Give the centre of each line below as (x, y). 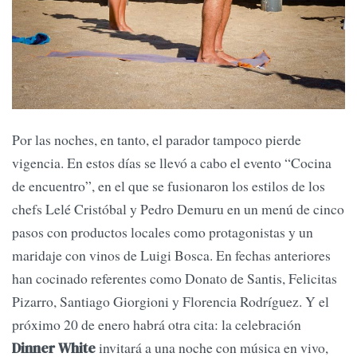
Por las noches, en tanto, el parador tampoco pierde (157, 140)
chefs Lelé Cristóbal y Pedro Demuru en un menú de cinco (178, 209)
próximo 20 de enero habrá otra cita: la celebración (157, 325)
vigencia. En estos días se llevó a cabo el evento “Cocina (172, 163)
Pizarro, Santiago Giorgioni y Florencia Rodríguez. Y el (171, 302)
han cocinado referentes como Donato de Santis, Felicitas (175, 279)
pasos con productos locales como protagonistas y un (163, 232)
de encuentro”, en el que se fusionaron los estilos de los (169, 186)
